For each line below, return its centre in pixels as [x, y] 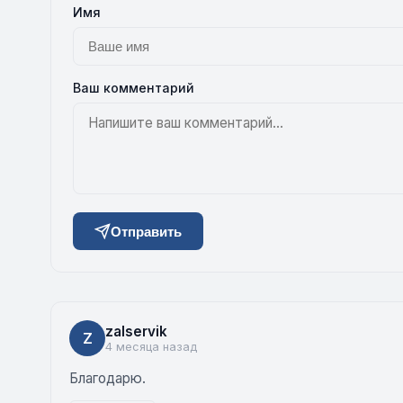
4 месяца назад [151, 347]
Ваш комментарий [134, 88]
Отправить [146, 231]
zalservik [136, 331]
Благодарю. [107, 378]
